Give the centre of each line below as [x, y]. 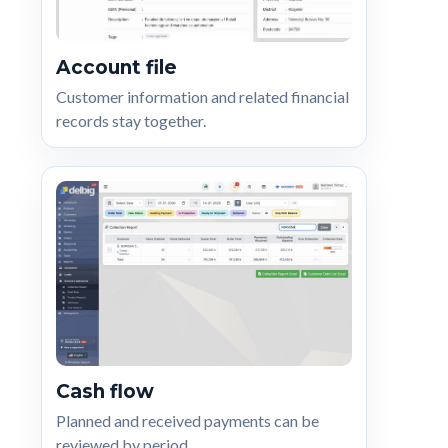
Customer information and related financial [202, 96]
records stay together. [131, 120]
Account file [116, 67]
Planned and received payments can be [187, 420]
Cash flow [105, 391]
